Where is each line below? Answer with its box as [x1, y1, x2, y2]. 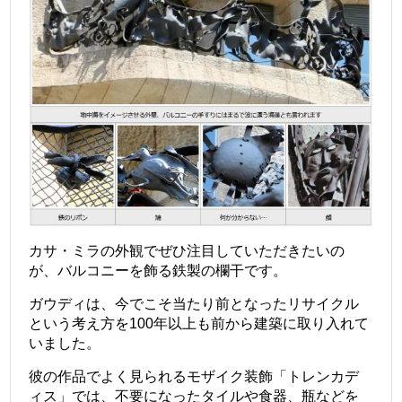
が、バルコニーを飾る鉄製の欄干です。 [29, 262, 288, 278]
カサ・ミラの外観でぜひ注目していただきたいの [29, 242, 345, 258]
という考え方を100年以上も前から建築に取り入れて [29, 315, 370, 331]
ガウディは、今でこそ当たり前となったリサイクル [29, 295, 360, 311]
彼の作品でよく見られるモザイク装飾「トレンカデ [29, 368, 360, 384]
